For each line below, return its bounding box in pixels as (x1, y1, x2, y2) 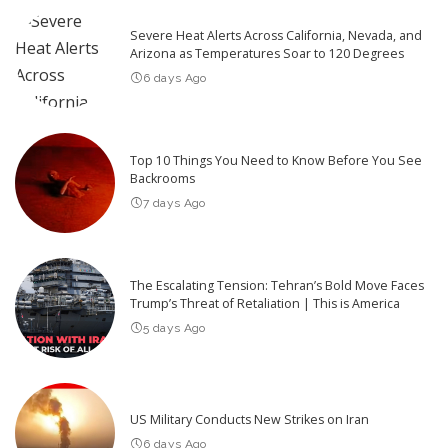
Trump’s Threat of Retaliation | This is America (130, 295, 400, 313)
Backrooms (130, 170, 195, 188)
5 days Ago (143, 321, 206, 336)
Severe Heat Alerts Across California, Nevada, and (130, 27, 422, 45)
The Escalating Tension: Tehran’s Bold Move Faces (130, 277, 424, 295)
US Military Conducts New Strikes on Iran (130, 411, 369, 429)
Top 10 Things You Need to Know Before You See (130, 152, 422, 170)
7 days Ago (143, 196, 206, 211)
